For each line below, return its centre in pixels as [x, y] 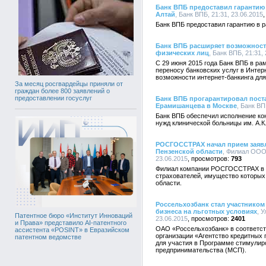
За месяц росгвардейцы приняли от [69, 84]
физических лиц [182, 53]
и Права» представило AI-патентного [71, 223]
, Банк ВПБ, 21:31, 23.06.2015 [219, 14]
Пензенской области [189, 151]
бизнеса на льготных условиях [206, 211]
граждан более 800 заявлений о [62, 91]
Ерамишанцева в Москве [196, 106]
